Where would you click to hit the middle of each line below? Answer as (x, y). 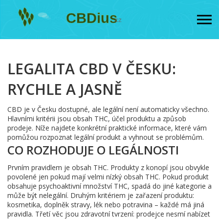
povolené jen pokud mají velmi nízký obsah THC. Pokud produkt (108, 177)
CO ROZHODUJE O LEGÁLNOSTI (93, 150)
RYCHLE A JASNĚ (65, 89)
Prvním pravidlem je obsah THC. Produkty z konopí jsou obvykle (108, 167)
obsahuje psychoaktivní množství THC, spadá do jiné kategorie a (109, 186)
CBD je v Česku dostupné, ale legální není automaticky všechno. (108, 109)
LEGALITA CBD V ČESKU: (92, 69)
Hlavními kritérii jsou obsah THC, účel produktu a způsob (97, 119)
